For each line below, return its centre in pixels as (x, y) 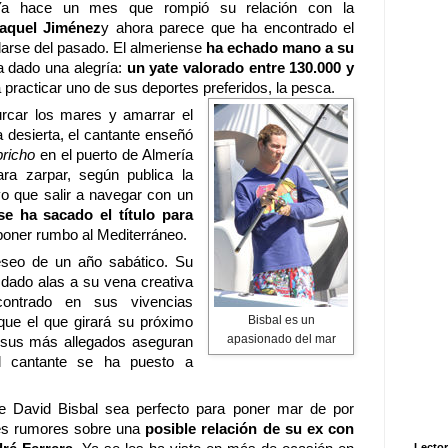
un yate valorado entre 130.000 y (240, 68)
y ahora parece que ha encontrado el (228, 28)
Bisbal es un (281, 320)
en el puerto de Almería (114, 155)
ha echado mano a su (280, 48)
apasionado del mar (281, 339)
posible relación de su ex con (250, 429)
